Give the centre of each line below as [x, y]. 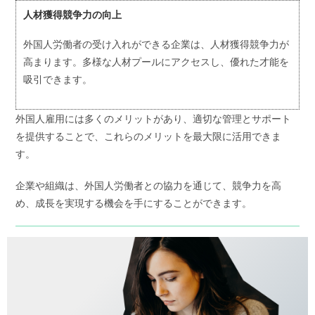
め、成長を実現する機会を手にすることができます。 [134, 203]
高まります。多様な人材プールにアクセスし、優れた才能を [156, 62]
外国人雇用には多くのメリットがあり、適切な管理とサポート [154, 119]
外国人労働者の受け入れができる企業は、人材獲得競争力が [156, 44]
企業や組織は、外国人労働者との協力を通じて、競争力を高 [149, 186]
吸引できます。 [58, 79]
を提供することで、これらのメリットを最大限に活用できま [149, 136]
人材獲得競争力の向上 [73, 15]
